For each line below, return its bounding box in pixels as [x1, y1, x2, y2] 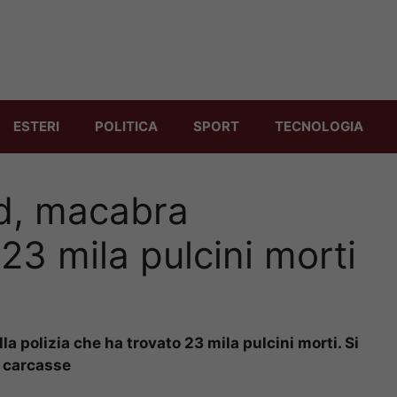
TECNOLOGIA [275, 117, 363, 135]
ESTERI [13, 117, 59, 135]
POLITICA [95, 117, 158, 135]
